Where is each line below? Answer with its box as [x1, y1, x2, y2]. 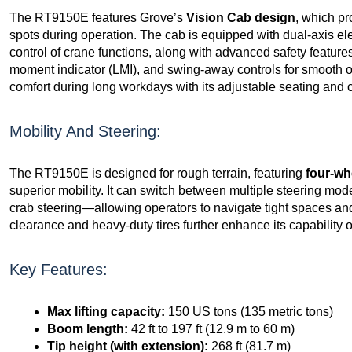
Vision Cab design [186, 10, 295, 24]
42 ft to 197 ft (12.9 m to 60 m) [128, 321, 295, 335]
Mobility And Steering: [9, 122, 161, 140]
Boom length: [47, 321, 128, 335]
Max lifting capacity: [47, 304, 165, 318]
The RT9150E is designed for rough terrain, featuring [9, 166, 306, 180]
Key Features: [9, 260, 108, 278]
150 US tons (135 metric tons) [165, 304, 333, 318]
